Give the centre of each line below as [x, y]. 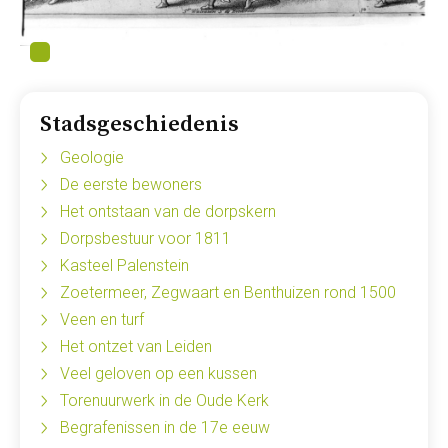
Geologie [92, 157]
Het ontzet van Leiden [136, 346]
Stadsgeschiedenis [139, 124]
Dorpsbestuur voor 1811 [145, 238]
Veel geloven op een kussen [158, 373]
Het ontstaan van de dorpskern [168, 211]
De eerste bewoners [131, 184]
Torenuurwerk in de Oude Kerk [164, 400]
